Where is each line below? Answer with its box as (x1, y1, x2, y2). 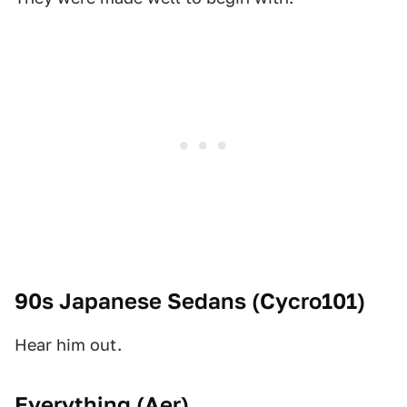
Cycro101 (260, 288, 357, 314)
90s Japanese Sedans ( (15, 288, 260, 314)
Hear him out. (15, 335, 122, 354)
